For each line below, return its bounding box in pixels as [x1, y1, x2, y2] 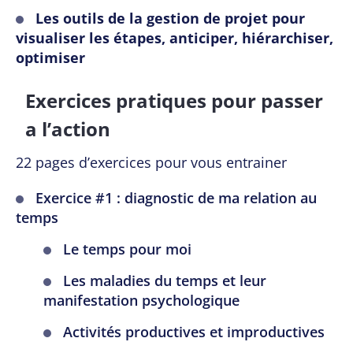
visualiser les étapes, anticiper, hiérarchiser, [16, 28, 333, 48]
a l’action [25, 116, 110, 143]
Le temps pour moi [63, 240, 191, 259]
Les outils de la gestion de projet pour [35, 9, 305, 28]
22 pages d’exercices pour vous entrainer [16, 153, 287, 173]
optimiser [16, 48, 85, 68]
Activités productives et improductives [63, 322, 325, 342]
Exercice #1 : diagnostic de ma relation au [35, 188, 317, 208]
